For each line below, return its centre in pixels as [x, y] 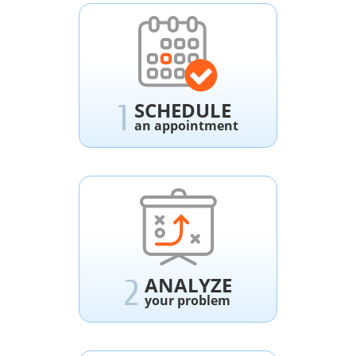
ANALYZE [188, 285]
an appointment [186, 126]
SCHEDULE [183, 110]
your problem [188, 301]
